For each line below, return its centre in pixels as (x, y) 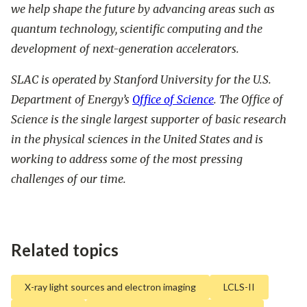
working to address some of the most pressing (127, 159)
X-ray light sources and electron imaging (110, 287)
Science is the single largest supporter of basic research (149, 120)
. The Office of (248, 100)
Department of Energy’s (72, 100)
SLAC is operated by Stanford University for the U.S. (141, 80)
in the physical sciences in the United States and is (137, 139)
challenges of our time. (69, 179)
